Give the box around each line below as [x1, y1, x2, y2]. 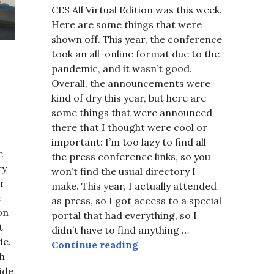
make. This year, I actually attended [51, 180, 217, 192]
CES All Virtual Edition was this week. [51, 4, 222, 16]
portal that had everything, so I [51, 209, 197, 221]
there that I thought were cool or [51, 121, 207, 133]
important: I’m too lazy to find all [51, 136, 206, 148]
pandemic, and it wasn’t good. [51, 62, 192, 75]
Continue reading [51, 239, 138, 251]
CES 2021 [138, 238, 180, 250]
